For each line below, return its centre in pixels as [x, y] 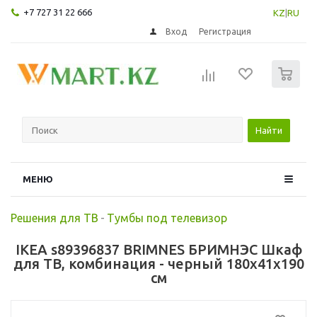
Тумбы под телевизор [167, 218]
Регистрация [225, 31]
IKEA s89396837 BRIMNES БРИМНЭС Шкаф [158, 249]
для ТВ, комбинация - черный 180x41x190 [158, 263]
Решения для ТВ [54, 218]
